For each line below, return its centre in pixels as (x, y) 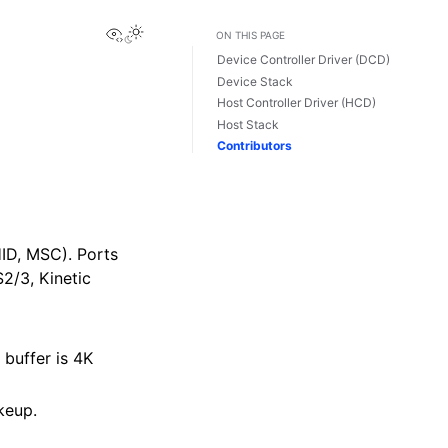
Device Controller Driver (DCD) (303, 60)
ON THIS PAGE (250, 35)
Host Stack (248, 124)
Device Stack (255, 81)
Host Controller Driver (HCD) (296, 103)
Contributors (254, 145)
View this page (179, 32)
